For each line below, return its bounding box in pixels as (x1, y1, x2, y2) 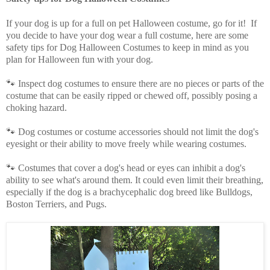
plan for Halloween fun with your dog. (6, 54, 153, 65)
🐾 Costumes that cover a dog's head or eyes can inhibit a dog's (6, 163, 245, 174)
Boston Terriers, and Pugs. (6, 199, 107, 210)
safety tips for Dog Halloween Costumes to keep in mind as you (6, 42, 249, 53)
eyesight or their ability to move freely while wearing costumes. (6, 139, 249, 149)
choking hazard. (6, 102, 67, 113)
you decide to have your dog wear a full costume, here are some (6, 30, 248, 41)
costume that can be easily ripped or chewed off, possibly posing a (6, 90, 257, 101)
